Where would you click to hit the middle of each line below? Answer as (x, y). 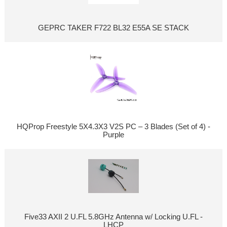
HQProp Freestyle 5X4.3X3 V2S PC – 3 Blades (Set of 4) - (113, 127)
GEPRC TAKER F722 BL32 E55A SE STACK (113, 28)
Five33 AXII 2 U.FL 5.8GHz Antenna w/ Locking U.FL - (113, 217)
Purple (113, 135)
